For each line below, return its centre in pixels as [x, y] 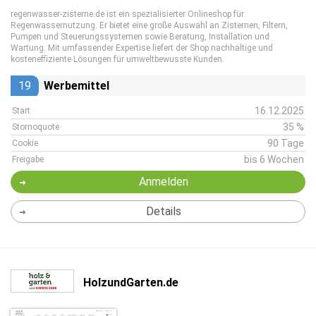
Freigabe [28, 159]
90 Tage [286, 143]
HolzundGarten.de [131, 282]
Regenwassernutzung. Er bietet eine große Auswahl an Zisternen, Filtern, [149, 25]
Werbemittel [77, 86]
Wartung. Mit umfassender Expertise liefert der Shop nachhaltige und [142, 48]
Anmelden [163, 182]
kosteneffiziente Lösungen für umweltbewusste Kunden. [117, 59]
